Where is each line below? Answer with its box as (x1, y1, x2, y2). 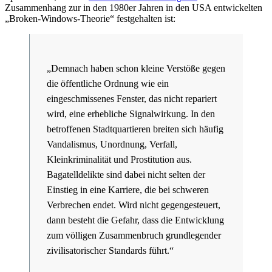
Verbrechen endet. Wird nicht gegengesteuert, (47, 200, 220, 211)
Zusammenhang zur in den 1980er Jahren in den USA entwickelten (5, 2, 262, 13)
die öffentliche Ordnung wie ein (47, 78, 169, 89)
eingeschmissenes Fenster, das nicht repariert (47, 93, 217, 104)
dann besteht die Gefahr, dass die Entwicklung (47, 215, 224, 226)
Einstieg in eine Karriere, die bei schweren (47, 185, 209, 195)
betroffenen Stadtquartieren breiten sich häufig (47, 124, 223, 135)
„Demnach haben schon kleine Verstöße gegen (47, 63, 225, 74)
